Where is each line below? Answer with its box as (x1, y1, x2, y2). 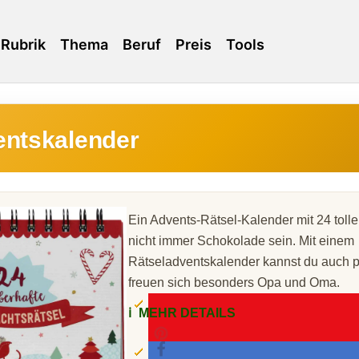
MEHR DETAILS (135, 306, 236, 320)
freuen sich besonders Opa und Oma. (128, 276, 340, 289)
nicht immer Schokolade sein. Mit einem (128, 234, 354, 248)
